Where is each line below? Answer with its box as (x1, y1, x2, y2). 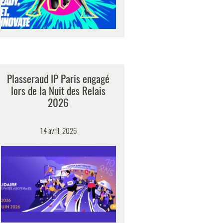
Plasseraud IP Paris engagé (7, 70, 110, 86)
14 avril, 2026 (40, 124, 77, 136)
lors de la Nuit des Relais (11, 82, 106, 98)
